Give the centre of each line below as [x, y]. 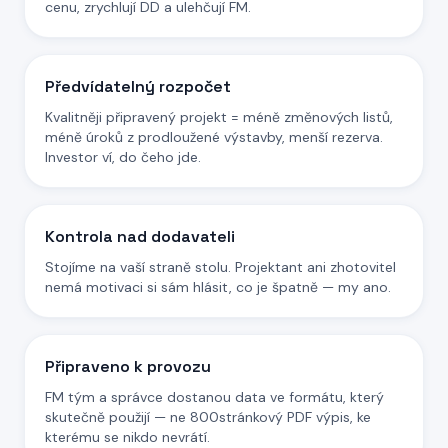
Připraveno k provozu [128, 366]
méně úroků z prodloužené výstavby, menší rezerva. [214, 137]
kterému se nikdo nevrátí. [127, 437]
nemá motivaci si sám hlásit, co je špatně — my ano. [218, 287]
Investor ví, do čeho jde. [123, 157]
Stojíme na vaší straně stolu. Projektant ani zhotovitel [220, 267]
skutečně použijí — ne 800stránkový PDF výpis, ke [208, 417]
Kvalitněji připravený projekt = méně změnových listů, [219, 117]
